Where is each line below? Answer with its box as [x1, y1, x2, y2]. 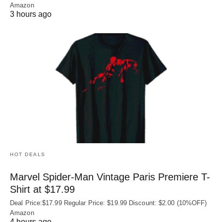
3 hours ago [10, 10, 52, 19]
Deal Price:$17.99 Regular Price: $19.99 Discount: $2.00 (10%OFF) [10, 199, 207, 207]
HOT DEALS [10, 151, 46, 157]
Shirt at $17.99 [10, 183, 75, 195]
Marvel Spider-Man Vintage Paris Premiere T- [10, 171, 210, 182]
